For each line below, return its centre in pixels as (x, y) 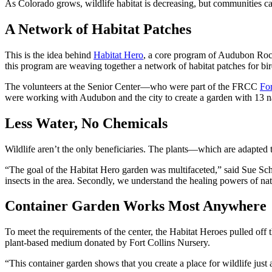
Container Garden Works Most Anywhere (136, 206)
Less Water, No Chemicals (86, 123)
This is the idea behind (49, 55)
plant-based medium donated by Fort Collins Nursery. (107, 243)
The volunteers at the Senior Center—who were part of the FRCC (132, 86)
